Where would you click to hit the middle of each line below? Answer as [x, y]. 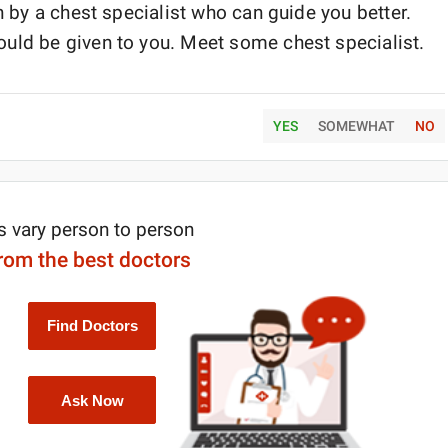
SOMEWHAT [356, 126]
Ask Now [92, 400]
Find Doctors [92, 326]
